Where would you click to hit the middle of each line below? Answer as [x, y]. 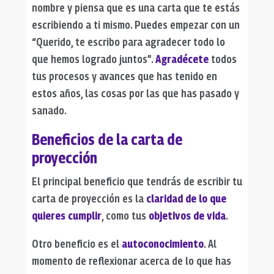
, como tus [125, 215]
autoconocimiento [162, 243]
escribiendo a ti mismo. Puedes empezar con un [135, 24]
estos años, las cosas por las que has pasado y [135, 93]
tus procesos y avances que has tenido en [124, 76]
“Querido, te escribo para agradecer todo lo [128, 42]
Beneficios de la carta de [107, 139]
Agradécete [182, 59]
